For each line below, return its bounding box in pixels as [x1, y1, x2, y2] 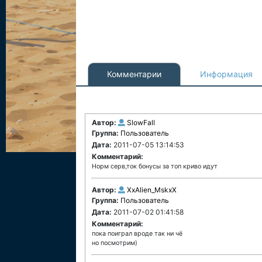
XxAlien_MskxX [127, 185, 177, 194]
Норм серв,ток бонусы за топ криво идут [92, 163, 218, 170]
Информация [200, 69, 253, 79]
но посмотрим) [92, 239, 137, 247]
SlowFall [127, 118, 155, 127]
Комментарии [107, 69, 161, 79]
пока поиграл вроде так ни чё [92, 230, 182, 237]
